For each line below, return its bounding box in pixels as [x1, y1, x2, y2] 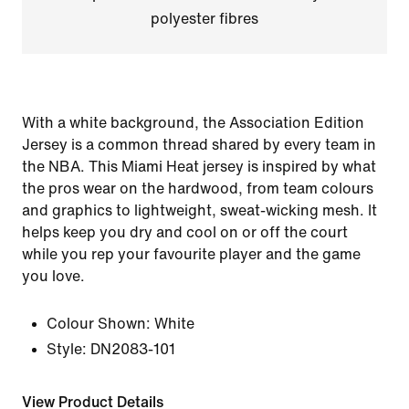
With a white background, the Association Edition [22, 115, 364, 131]
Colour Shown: [47, 316, 151, 331]
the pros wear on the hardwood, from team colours [22, 181, 373, 196]
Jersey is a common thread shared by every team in [22, 137, 376, 152]
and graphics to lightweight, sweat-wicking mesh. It [22, 203, 377, 218]
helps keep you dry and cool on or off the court [22, 225, 348, 240]
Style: [47, 341, 87, 357]
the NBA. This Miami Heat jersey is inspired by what [22, 159, 376, 174]
